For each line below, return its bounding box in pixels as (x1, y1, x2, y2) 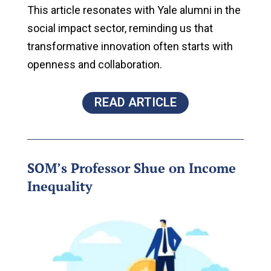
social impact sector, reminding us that (27, 21, 213, 34)
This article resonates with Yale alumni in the (27, 3, 241, 16)
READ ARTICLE (94, 94, 177, 109)
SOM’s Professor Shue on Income (27, 158, 236, 177)
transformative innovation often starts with (27, 39, 233, 53)
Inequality (27, 177, 93, 195)
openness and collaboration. (27, 57, 162, 71)
